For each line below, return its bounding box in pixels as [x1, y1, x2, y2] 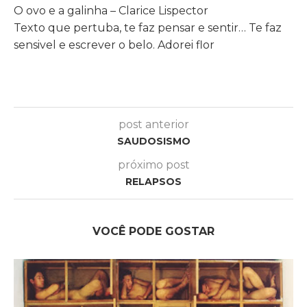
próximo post [117, 158, 190, 171]
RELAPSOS [125, 175, 182, 188]
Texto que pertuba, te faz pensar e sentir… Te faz [14, 21, 282, 34]
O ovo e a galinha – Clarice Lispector [14, 3, 208, 17]
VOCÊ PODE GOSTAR [93, 224, 214, 238]
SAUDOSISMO [116, 134, 191, 147]
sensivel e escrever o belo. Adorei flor [14, 38, 214, 51]
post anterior [118, 117, 189, 131]
